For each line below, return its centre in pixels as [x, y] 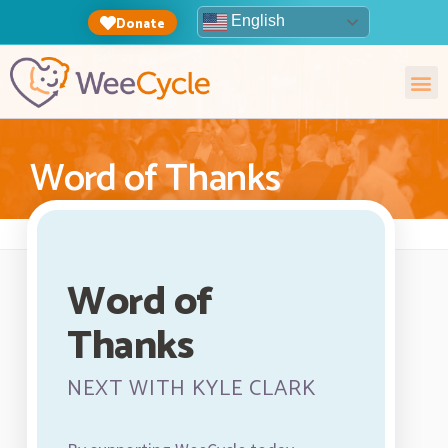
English [256, 21]
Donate [140, 24]
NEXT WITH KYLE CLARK [191, 389]
